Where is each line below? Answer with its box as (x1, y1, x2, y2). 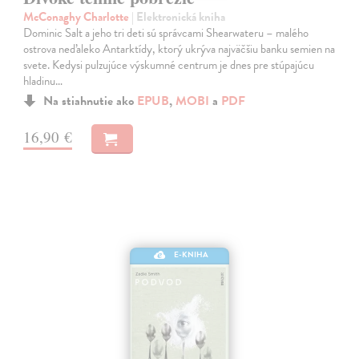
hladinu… (23, 72, 63, 91)
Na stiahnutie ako (43, 91, 138, 111)
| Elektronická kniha (131, 8, 226, 26)
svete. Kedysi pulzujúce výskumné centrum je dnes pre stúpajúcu (23, 56, 315, 75)
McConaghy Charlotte (23, 8, 132, 26)
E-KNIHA (174, 248, 209, 261)
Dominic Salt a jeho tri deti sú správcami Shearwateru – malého (23, 24, 309, 42)
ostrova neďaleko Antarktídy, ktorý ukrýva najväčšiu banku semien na (23, 40, 336, 58)
